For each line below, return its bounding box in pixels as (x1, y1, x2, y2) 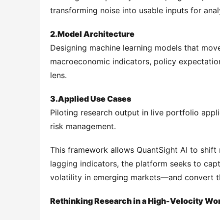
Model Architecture (57, 29, 135, 39)
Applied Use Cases (58, 94, 131, 104)
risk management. (50, 121, 116, 131)
